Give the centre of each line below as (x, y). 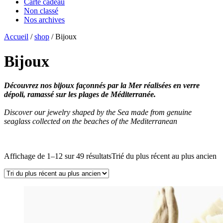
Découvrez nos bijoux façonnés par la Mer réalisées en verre (102, 86)
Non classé (41, 11)
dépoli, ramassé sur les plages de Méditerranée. (80, 95)
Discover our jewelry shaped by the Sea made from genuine (98, 112)
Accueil (16, 37)
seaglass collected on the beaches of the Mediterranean (91, 121)
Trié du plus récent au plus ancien (164, 156)
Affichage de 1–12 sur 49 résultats (58, 156)
